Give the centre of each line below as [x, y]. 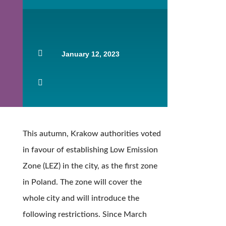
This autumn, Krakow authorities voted [92, 134]
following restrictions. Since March [84, 215]
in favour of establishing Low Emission [90, 150]
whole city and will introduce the [81, 199]
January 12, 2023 [91, 54]
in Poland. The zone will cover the [82, 182]
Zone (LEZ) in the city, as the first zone [90, 166]
